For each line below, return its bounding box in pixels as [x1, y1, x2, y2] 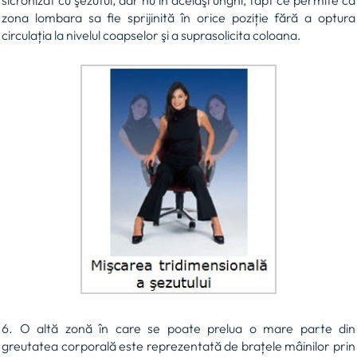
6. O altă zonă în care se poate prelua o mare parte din [2, 320, 355, 336]
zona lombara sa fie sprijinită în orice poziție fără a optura [2, 10, 355, 26]
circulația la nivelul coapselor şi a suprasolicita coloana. [2, 27, 301, 44]
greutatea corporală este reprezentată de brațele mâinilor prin [2, 337, 355, 354]
